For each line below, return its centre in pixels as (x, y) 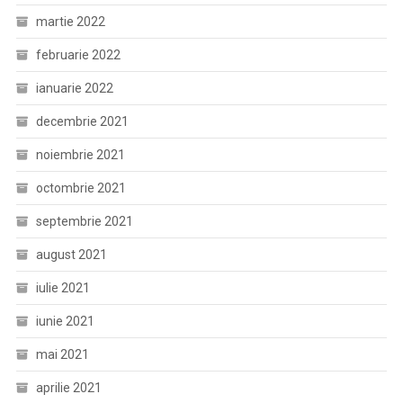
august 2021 (71, 255)
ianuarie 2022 (74, 88)
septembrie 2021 (84, 221)
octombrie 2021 (81, 188)
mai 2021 (62, 354)
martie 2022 (70, 22)
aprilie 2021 (68, 388)
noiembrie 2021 (80, 155)
